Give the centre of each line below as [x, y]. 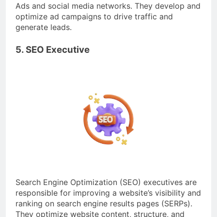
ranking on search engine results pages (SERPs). [104, 203]
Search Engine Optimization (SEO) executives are [106, 182]
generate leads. [44, 27]
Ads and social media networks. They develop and [108, 6]
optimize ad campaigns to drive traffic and [94, 16]
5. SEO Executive [53, 50]
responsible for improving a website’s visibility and [108, 193]
